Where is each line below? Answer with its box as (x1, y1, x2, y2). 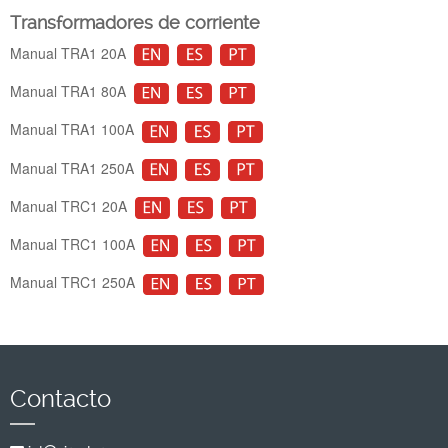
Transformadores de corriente (10, 12, 260, 33)
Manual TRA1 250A (10, 157, 142, 178)
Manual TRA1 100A (10, 119, 142, 140)
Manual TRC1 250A (10, 272, 143, 293)
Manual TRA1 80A (10, 81, 134, 102)
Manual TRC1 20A (10, 195, 135, 216)
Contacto (10, 385, 111, 414)
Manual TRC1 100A (10, 234, 143, 255)
